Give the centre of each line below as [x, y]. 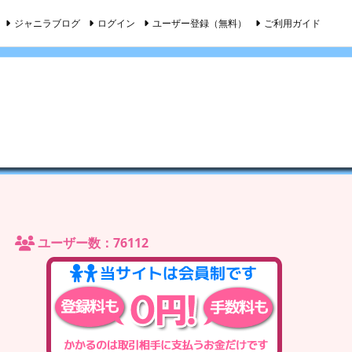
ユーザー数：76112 [92, 243]
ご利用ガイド [292, 23]
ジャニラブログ [47, 23]
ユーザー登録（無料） [200, 23]
